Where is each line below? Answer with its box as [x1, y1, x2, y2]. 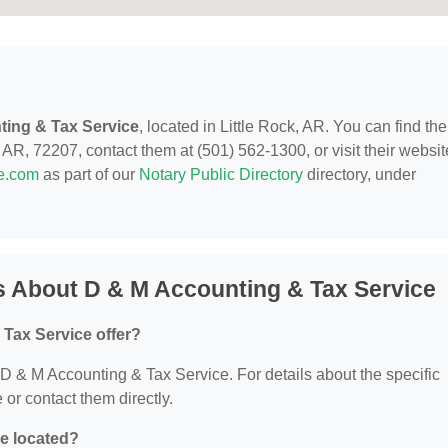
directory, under [303, 166, 416, 184]
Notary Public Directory [139, 166, 303, 184]
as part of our [39, 166, 139, 184]
